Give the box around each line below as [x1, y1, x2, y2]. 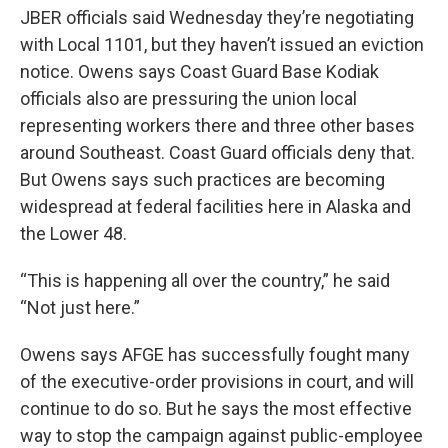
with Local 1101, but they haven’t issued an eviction [20, 33, 424, 55]
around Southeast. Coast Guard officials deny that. [20, 141, 415, 163]
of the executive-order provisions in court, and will [20, 370, 414, 392]
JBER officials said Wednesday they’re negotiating [20, 6, 414, 28]
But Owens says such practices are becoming [20, 168, 385, 190]
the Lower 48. [20, 222, 127, 244]
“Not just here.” [20, 296, 140, 318]
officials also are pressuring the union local [20, 87, 357, 109]
